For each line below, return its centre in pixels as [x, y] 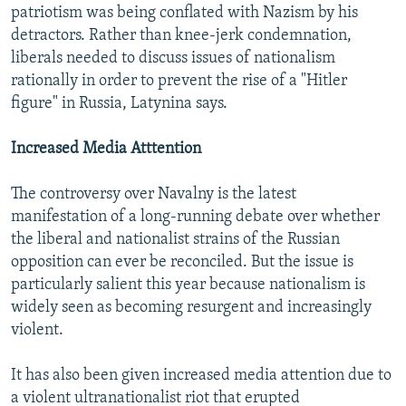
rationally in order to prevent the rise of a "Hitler [179, 82]
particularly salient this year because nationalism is [188, 285]
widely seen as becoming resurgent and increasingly [191, 308]
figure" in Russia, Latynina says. [119, 104]
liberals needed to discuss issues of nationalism [173, 59]
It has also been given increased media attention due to [201, 376]
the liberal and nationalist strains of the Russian [175, 240]
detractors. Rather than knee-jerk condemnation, [181, 36]
